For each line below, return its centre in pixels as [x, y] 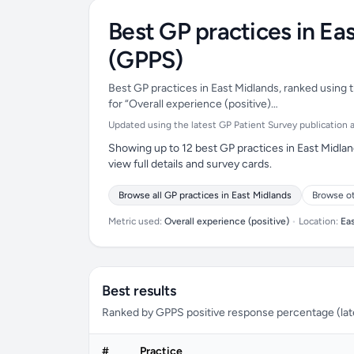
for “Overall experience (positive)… [193, 104]
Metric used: [136, 221]
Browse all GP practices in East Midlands [205, 195]
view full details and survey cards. [190, 164]
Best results [139, 291]
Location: [318, 221]
